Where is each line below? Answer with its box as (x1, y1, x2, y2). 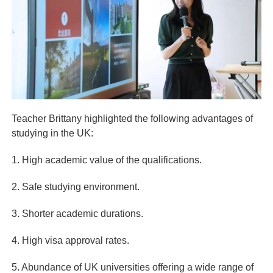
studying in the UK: (11, 128, 93, 139)
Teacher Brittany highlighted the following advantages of (11, 113, 253, 124)
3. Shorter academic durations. (11, 208, 143, 219)
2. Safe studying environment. (11, 182, 140, 193)
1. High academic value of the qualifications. (11, 155, 202, 166)
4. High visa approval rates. (11, 235, 129, 246)
